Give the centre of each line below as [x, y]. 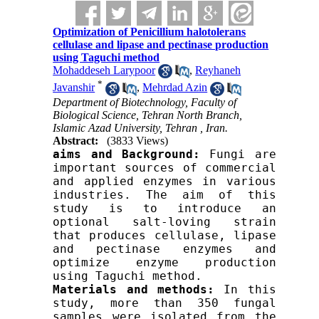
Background [153, 154]
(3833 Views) [138, 140]
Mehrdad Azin [175, 88]
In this [245, 289]
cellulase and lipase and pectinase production [161, 45]
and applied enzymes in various [164, 181]
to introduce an [210, 208]
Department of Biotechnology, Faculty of [145, 102]
